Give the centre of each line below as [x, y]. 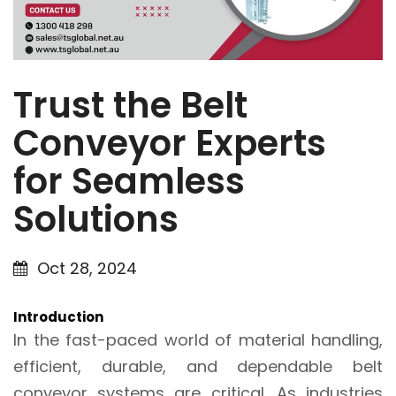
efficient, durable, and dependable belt [198, 366]
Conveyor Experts [170, 143]
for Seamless [129, 181]
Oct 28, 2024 [87, 268]
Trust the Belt [130, 105]
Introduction [58, 316]
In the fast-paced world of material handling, [198, 339]
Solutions [96, 219]
